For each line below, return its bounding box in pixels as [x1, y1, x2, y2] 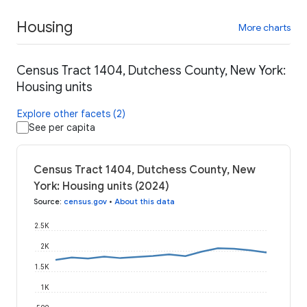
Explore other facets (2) [17, 108, 125, 121]
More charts [238, 21, 291, 34]
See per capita [29, 121, 95, 134]
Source [34, 197, 60, 207]
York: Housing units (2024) [34, 180, 169, 194]
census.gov [64, 197, 107, 207]
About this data [114, 197, 175, 207]
